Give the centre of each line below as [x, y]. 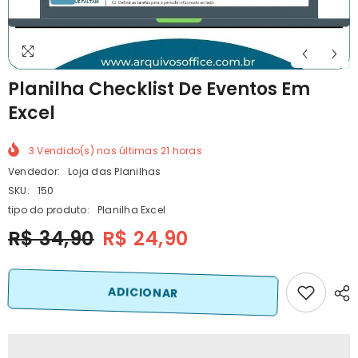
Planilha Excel [131, 209]
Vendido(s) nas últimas [98, 150]
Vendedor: [34, 171]
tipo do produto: [49, 209]
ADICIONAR [143, 292]
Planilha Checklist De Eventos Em [159, 89]
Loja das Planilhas [115, 171]
